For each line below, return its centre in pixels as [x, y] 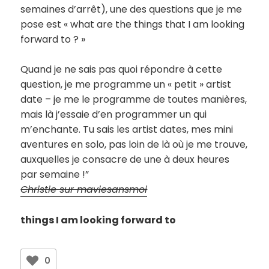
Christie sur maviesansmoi [84, 190]
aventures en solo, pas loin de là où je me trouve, [134, 145]
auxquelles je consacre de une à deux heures [125, 160]
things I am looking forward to [98, 220]
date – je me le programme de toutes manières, [134, 100]
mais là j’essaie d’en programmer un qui [114, 115]
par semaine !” [55, 175]
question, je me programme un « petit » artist [126, 85]
